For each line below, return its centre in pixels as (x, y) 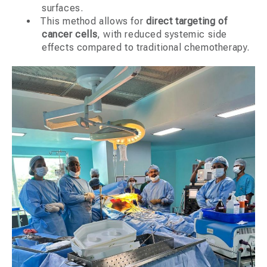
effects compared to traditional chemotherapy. (146, 48)
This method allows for (93, 21)
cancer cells (70, 35)
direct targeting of (187, 21)
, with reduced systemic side (162, 35)
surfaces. (63, 8)
